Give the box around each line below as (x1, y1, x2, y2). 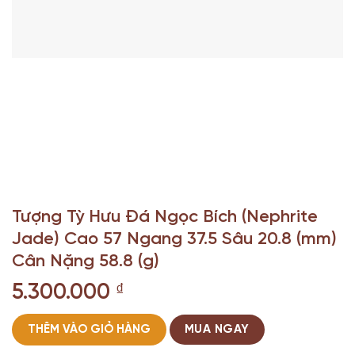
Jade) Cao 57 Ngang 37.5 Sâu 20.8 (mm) (12, 230, 337, 250)
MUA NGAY (185, 323, 250, 337)
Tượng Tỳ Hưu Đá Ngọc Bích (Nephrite (12, 208, 318, 227)
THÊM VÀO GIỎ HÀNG (28, 323, 151, 337)
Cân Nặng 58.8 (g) (12, 252, 159, 272)
